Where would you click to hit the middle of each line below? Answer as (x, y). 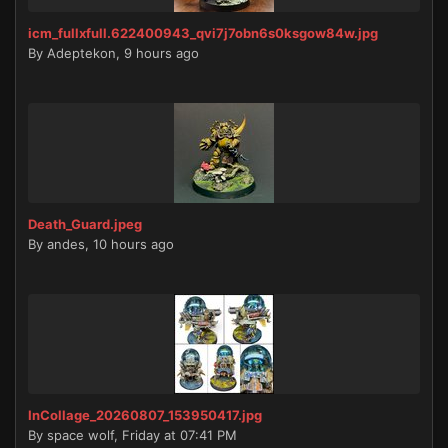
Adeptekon (81, 53)
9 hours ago (161, 53)
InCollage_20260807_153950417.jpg (145, 415)
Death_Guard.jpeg (85, 224)
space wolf (80, 435)
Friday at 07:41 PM (179, 435)
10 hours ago (133, 244)
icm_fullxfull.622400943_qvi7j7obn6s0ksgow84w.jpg (203, 33)
